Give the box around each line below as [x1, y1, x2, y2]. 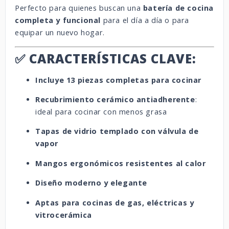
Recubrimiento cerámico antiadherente [35, 94, 195, 104]
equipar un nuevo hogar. [15, 28, 105, 38]
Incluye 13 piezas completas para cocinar [35, 75, 201, 85]
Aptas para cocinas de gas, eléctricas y [35, 197, 194, 208]
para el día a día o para [101, 15, 190, 26]
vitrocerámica [35, 210, 92, 220]
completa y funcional [15, 15, 101, 26]
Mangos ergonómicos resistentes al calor [35, 158, 206, 168]
